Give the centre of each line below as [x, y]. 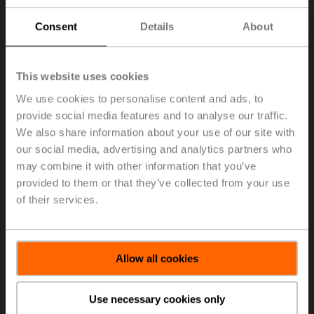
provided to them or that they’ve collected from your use [153, 182]
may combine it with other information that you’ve [136, 165]
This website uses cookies [83, 76]
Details [157, 27]
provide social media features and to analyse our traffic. [152, 115]
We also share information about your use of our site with [156, 132]
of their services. [57, 199]
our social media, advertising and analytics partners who [154, 149]
